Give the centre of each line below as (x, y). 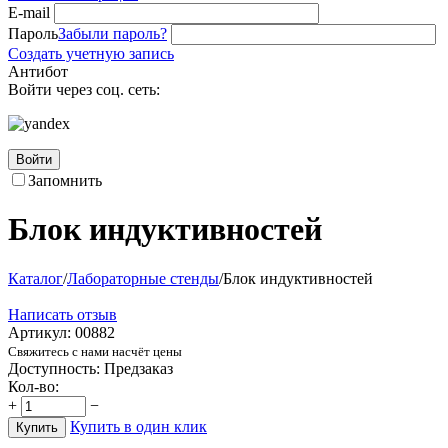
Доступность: (54, 368)
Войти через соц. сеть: (84, 89)
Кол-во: (33, 386)
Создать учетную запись (91, 53)
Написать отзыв (62, 314)
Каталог (35, 278)
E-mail (29, 12)
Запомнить (65, 180)
